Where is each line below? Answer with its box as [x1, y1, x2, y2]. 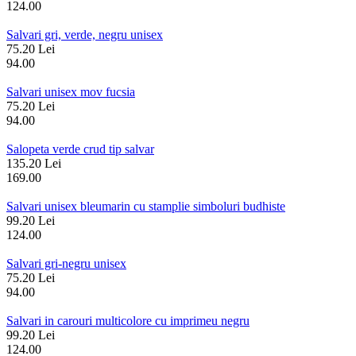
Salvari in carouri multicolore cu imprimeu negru [6, 314, 250, 328]
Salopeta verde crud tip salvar [6, 142, 154, 157]
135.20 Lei [6, 157, 61, 171]
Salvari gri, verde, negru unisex [6, 28, 163, 42]
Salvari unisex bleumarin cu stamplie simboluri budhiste [6, 199, 285, 214]
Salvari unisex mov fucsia [6, 85, 135, 99]
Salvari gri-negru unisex [6, 257, 126, 271]
